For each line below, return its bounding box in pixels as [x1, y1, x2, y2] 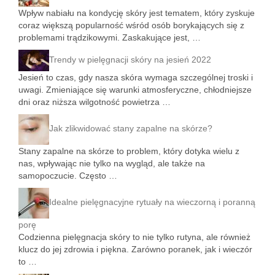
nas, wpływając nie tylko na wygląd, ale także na [18, 158, 205, 168]
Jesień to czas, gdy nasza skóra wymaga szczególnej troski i [18, 72, 253, 82]
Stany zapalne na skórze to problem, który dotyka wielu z [18, 145, 239, 156]
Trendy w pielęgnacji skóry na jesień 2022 [49, 54, 211, 64]
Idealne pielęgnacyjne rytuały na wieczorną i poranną [49, 197, 255, 207]
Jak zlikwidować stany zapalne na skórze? [49, 123, 212, 134]
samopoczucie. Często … [18, 170, 117, 180]
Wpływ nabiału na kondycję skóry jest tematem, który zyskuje [18, 8, 255, 18]
